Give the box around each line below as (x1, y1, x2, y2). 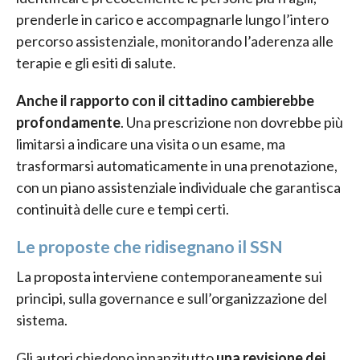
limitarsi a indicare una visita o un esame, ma (16, 134, 285, 153)
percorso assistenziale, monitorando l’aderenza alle (16, 31, 333, 50)
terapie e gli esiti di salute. (16, 53, 176, 72)
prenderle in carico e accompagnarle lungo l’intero (16, 10, 329, 28)
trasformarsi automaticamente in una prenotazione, (16, 156, 337, 174)
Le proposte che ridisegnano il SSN (16, 236, 283, 258)
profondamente (16, 112, 121, 131)
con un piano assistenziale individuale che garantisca (16, 178, 341, 196)
